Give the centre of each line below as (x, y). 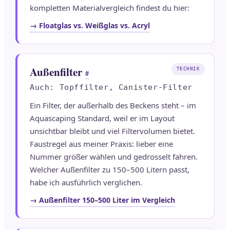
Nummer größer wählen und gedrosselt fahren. (114, 157)
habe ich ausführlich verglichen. (86, 183)
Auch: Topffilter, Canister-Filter (111, 88)
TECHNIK (188, 69)
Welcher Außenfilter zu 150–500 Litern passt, (110, 170)
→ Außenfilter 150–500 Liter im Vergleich (102, 200)
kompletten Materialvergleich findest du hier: (110, 8)
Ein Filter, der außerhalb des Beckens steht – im (113, 106)
